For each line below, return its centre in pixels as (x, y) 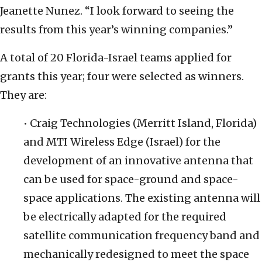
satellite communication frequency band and (142, 236)
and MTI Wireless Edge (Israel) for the (122, 142)
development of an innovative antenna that (138, 161)
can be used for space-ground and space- (131, 180)
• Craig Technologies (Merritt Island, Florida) (140, 123)
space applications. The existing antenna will (142, 198)
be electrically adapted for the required (125, 217)
